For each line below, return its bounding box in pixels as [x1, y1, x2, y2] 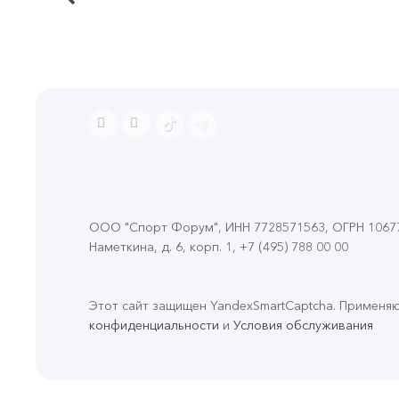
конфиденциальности [89, 318, 219, 334]
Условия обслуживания [233, 318, 373, 334]
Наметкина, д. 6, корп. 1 [89, 240, 232, 256]
